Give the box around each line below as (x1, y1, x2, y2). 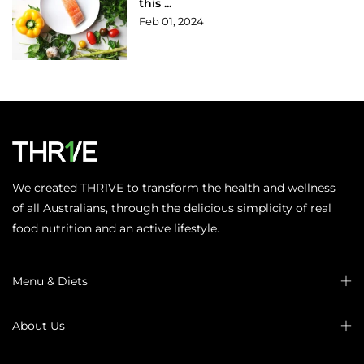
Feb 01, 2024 (139, 15, 205, 28)
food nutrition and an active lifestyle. (12, 221, 219, 236)
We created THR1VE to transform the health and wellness (12, 180, 336, 196)
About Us (12, 318, 65, 334)
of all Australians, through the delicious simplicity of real (12, 201, 331, 216)
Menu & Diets (12, 274, 88, 289)
